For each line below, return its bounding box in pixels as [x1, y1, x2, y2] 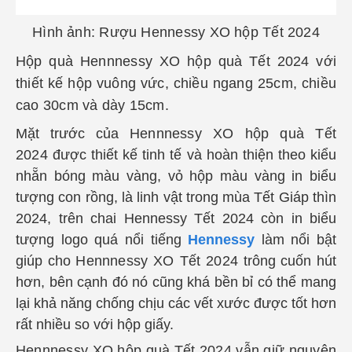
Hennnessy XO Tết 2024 [75, 252, 239, 269]
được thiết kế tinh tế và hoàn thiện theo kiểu [47, 146, 336, 163]
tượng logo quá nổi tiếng [16, 231, 189, 247]
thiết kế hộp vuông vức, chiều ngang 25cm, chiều [16, 75, 336, 91]
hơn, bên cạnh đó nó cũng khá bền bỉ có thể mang [16, 273, 336, 290]
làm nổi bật [255, 231, 336, 247]
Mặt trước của [16, 125, 130, 141]
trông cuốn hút [238, 252, 337, 269]
